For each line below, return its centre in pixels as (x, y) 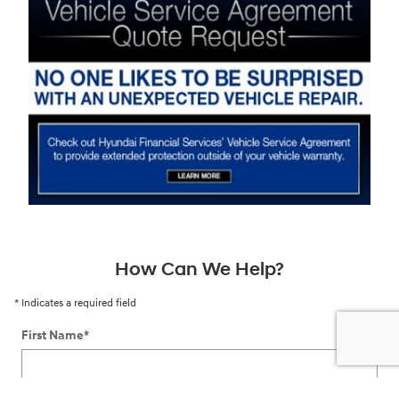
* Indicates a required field (75, 304)
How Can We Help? (199, 270)
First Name (53, 336)
